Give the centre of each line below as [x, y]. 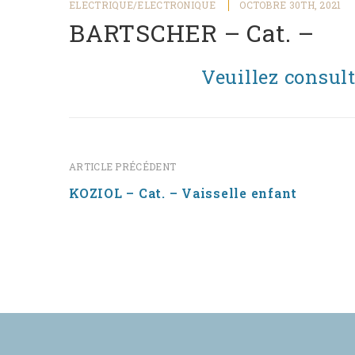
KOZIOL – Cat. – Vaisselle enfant [183, 193]
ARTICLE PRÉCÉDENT [123, 166]
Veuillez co [253, 77]
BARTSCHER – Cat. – [192, 33]
